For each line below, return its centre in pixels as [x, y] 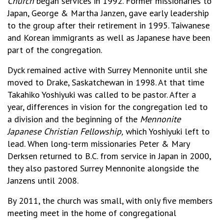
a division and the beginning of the [72, 119]
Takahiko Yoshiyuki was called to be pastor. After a [102, 95]
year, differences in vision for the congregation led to [108, 107]
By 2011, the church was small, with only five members [110, 201]
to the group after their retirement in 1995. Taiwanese [109, 25]
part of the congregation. [55, 50]
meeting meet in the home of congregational [92, 213]
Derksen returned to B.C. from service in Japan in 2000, [109, 156]
